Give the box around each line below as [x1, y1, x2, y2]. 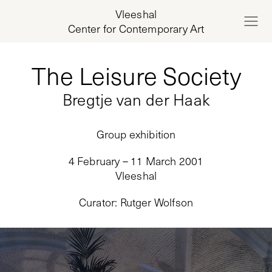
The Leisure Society [31, 59, 241, 92]
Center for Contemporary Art [67, 21, 205, 36]
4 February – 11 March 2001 [68, 154, 204, 168]
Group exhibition [96, 127, 176, 141]
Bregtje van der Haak [62, 89, 210, 110]
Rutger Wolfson [120, 195, 194, 209]
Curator [78, 195, 115, 209]
